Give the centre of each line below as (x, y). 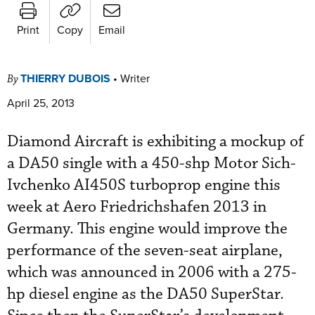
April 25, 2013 (41, 102)
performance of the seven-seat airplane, (145, 250)
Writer (135, 78)
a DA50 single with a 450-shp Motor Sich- (152, 163)
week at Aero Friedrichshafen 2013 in (137, 207)
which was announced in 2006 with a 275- (152, 272)
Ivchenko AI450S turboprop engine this (144, 185)
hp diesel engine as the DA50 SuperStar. (146, 294)
